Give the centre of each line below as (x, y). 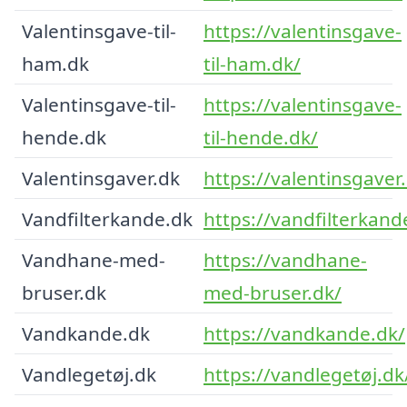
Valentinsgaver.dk (101, 178)
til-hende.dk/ (261, 137)
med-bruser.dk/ (273, 292)
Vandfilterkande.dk (107, 218)
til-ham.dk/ (252, 63)
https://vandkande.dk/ (304, 333)
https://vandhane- (285, 259)
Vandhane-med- (94, 259)
